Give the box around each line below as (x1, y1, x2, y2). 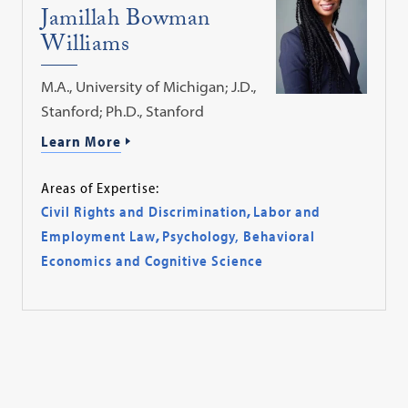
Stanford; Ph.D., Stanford (41, 102, 205, 121)
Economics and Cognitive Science (41, 250, 264, 270)
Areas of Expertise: (41, 178, 160, 197)
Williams (41, 27, 130, 67)
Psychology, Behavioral (162, 226, 316, 245)
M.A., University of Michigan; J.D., (41, 77, 257, 97)
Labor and (253, 201, 321, 220)
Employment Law (41, 226, 157, 245)
